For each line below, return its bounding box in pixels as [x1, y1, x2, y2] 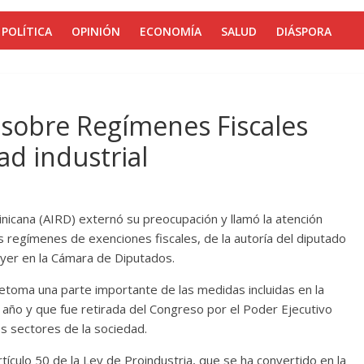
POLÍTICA [2, 24, 52, 39]
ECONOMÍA [140, 24, 201, 39]
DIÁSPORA [276, 24, 331, 39]
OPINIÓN [71, 24, 120, 39]
